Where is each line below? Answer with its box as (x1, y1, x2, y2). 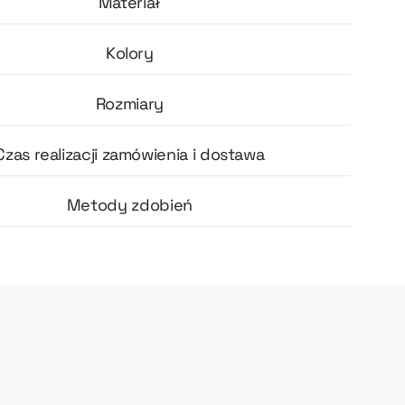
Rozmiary (95, 93, 164, 114)
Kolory (105, 42, 154, 63)
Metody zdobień (66, 194, 193, 215)
